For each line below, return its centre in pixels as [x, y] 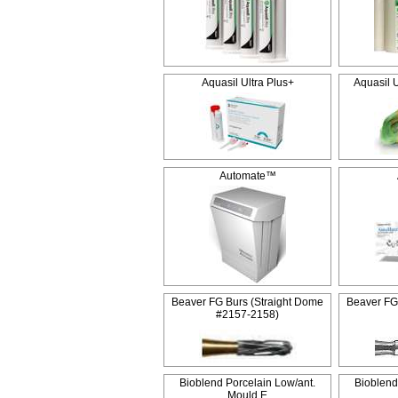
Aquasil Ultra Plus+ [247, 83]
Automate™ [247, 176]
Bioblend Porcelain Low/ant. [247, 383]
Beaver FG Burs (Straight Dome [247, 302]
